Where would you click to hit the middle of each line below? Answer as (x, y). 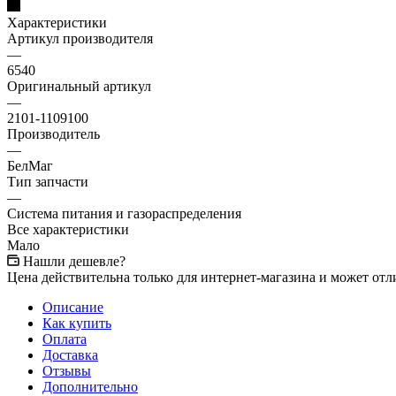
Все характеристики (68, 229)
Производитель (53, 133)
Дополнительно (90, 386)
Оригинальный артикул (79, 86)
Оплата (65, 339)
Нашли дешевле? (74, 261)
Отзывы (67, 370)
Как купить (77, 323)
